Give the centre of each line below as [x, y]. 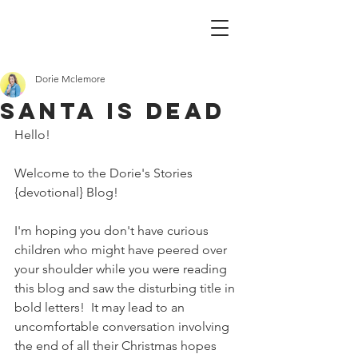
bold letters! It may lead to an [101, 307]
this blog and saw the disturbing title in [126, 288]
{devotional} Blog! [66, 192]
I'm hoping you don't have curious [113, 231]
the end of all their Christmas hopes [117, 346]
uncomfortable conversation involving [123, 326]
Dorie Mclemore [70, 79]
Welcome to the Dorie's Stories [105, 173]
